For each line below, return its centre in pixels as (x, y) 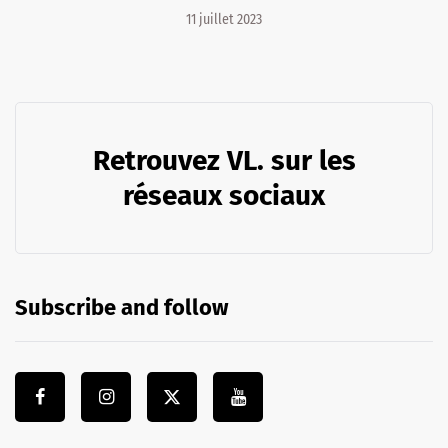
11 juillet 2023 (224, 20)
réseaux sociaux (224, 196)
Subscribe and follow (121, 308)
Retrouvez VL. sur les (224, 161)
